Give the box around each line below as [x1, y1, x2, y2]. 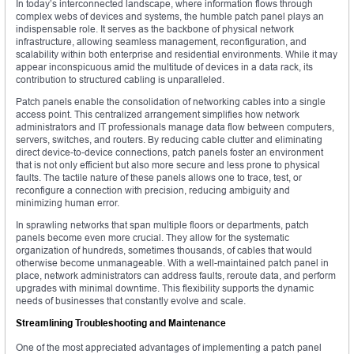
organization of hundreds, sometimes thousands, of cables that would [16, 243, 312, 256]
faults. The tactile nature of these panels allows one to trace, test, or [16, 171, 302, 183]
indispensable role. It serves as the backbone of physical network [16, 22, 294, 35]
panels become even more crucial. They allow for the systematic [16, 231, 289, 243]
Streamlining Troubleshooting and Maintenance [16, 316, 226, 329]
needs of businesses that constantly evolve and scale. [16, 294, 246, 307]
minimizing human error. [16, 196, 119, 209]
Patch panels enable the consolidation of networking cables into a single [16, 95, 326, 107]
